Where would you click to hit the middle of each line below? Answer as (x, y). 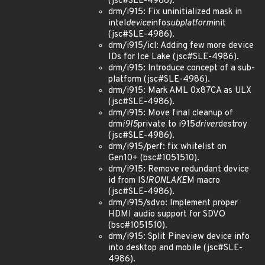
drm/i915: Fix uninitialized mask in (175, 12)
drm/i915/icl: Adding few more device (181, 46)
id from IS (127, 181)
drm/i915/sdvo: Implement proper (173, 203)
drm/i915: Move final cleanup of (171, 113)
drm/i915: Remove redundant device (179, 169)
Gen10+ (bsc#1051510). (154, 158)
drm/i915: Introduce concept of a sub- (182, 68)
